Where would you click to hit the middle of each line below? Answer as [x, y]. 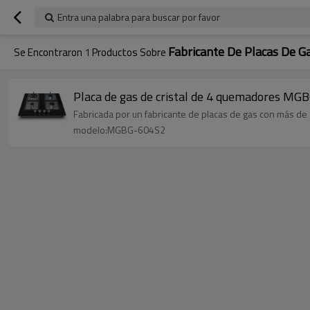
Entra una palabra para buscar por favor [139, 17]
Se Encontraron [49, 52]
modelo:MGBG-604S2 [119, 130]
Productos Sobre [129, 52]
